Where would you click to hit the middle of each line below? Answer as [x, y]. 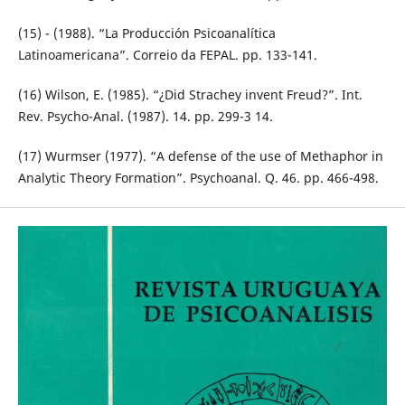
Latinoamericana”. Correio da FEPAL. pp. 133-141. [167, 55]
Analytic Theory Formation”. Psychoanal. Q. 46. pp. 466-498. [198, 178]
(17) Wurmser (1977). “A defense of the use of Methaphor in [200, 156]
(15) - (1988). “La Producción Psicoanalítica [146, 33]
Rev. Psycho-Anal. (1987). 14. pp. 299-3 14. [145, 117]
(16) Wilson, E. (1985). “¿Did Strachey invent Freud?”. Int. [190, 95]
